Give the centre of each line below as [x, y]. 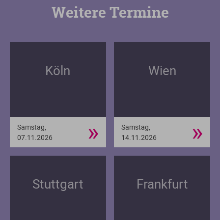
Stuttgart [58, 184]
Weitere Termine [110, 12]
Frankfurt [162, 184]
